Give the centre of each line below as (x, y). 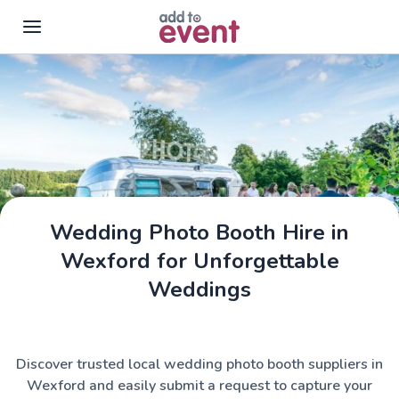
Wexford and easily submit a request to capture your (199, 386)
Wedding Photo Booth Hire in (199, 232)
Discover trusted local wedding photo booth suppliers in (199, 364)
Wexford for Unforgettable (199, 261)
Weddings (199, 289)
